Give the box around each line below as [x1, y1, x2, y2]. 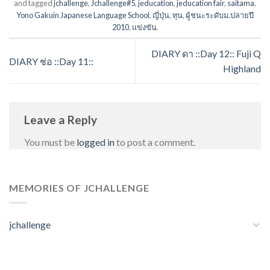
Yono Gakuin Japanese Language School [16, 10, 149, 20]
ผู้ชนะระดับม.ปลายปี [186, 10, 254, 20]
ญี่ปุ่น [152, 10, 169, 20]
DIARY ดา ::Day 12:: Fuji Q [151, 48, 261, 60]
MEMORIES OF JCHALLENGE [9, 182, 149, 194]
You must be [24, 136, 77, 148]
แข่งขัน [131, 22, 157, 32]
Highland [223, 63, 261, 75]
